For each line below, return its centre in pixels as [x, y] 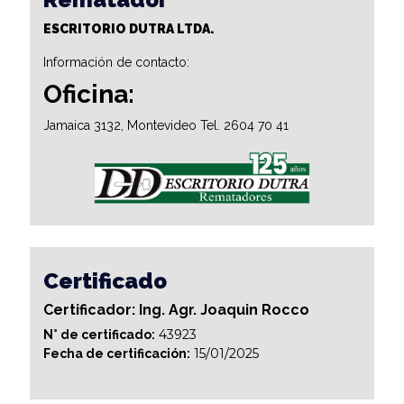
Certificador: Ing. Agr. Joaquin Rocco [176, 309]
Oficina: [89, 94]
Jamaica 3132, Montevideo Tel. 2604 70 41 [166, 125]
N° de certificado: [99, 334]
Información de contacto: [116, 62]
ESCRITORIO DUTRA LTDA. [129, 28]
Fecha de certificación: [117, 353]
